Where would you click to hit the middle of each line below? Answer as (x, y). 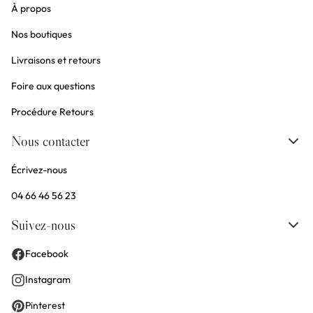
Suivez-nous (43, 225)
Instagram (48, 280)
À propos (31, 9)
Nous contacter (50, 141)
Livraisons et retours (56, 60)
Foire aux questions (53, 86)
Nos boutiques (42, 35)
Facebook (47, 254)
